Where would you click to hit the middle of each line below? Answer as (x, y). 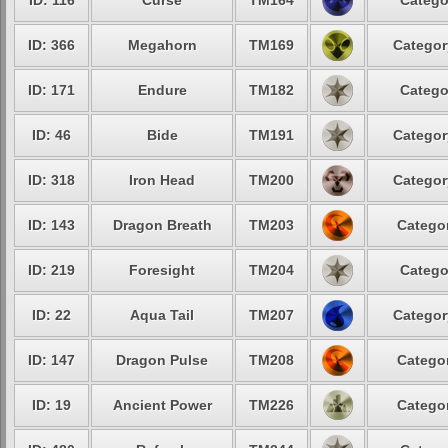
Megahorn (162, 45)
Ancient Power (162, 405)
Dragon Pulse (162, 360)
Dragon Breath (162, 225)
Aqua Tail (162, 315)
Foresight (162, 270)
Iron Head (162, 180)
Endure (162, 90)
